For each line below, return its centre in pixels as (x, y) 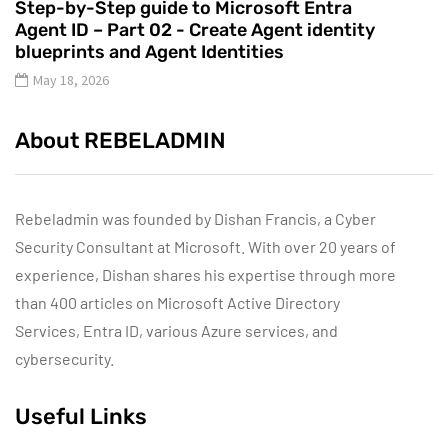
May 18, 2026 (71, 80)
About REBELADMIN (120, 141)
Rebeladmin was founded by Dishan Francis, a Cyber (195, 219)
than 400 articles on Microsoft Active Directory (177, 303)
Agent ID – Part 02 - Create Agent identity (195, 30)
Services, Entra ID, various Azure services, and (176, 331)
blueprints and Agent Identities (149, 52)
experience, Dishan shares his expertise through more (205, 275)
